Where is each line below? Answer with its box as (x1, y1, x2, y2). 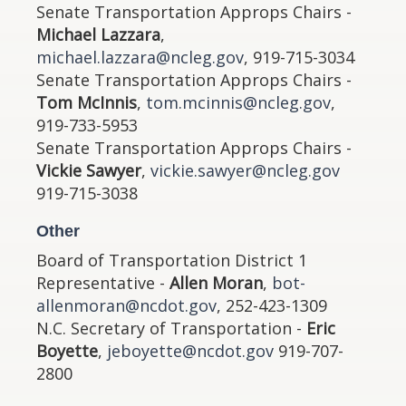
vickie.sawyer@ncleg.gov (150, 159, 340, 181)
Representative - (36, 272, 169, 294)
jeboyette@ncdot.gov (107, 340, 274, 362)
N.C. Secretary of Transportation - (36, 317, 306, 339)
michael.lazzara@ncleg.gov (36, 46, 244, 68)
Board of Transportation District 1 (36, 249, 307, 271)
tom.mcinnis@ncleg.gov (146, 92, 331, 113)
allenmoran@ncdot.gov (36, 295, 217, 316)
